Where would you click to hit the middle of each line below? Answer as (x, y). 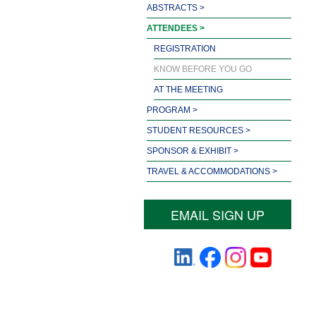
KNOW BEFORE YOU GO (203, 69)
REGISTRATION (185, 48)
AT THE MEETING (188, 89)
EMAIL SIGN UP (217, 214)
